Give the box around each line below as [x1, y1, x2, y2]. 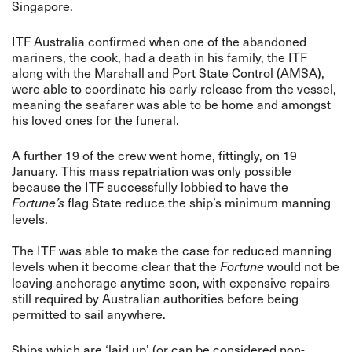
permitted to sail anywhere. [12, 304, 166, 323]
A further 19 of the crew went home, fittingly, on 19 [12, 145, 297, 164]
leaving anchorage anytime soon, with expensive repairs [12, 273, 330, 291]
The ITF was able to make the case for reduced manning [12, 240, 332, 259]
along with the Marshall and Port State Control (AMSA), [12, 63, 324, 82]
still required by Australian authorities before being [12, 288, 299, 307]
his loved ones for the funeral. [12, 110, 179, 129]
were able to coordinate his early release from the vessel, [12, 79, 336, 97]
